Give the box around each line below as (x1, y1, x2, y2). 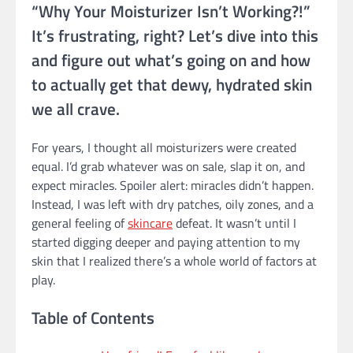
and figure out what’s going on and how (32, 46, 310, 72)
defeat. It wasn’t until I (173, 213, 296, 232)
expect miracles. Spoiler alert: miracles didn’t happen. (32, 175, 314, 195)
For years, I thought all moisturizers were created (32, 137, 296, 157)
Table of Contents (32, 304, 154, 330)
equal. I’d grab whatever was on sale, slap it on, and (32, 156, 305, 176)
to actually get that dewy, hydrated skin (32, 71, 312, 97)
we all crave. (32, 95, 120, 121)
